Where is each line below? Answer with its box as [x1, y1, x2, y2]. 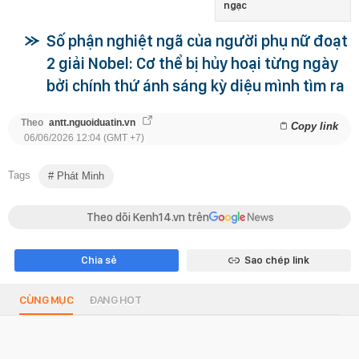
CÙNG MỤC [19, 293, 73, 307]
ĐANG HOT [89, 293, 141, 307]
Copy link [291, 120, 338, 133]
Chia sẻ [80, 254, 117, 267]
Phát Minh [54, 170, 104, 183]
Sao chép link [244, 254, 309, 267]
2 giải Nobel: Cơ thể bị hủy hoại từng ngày [46, 54, 338, 74]
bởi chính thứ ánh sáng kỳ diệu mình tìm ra [46, 76, 345, 96]
